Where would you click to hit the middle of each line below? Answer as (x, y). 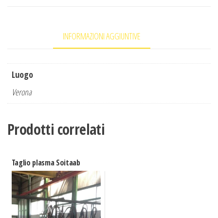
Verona (22, 92)
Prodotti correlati (56, 129)
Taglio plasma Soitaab (46, 163)
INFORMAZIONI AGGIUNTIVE (102, 36)
